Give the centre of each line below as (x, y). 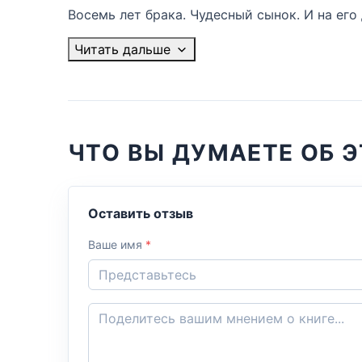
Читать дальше (122, 49)
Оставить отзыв (141, 213)
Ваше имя (117, 244)
